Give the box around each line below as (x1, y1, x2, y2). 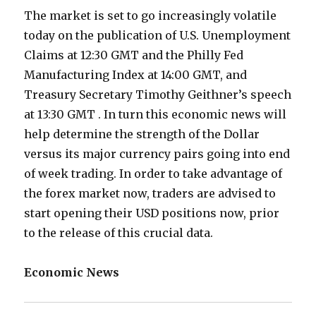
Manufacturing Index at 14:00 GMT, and (24, 68, 248, 83)
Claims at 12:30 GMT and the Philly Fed (24, 48, 244, 63)
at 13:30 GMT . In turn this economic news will (24, 107, 287, 122)
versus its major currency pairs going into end (24, 147, 291, 162)
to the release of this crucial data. (24, 226, 214, 241)
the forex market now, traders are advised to (24, 186, 276, 201)
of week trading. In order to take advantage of (24, 166, 283, 181)
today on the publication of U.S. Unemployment (24, 28, 291, 43)
